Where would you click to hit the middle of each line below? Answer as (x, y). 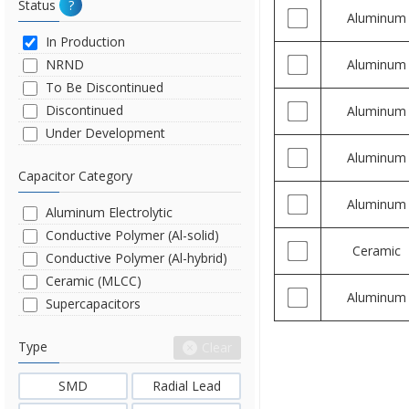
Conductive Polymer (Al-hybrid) (136, 258)
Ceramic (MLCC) (94, 281)
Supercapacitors (93, 304)
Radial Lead (186, 386)
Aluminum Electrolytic (109, 212)
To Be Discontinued (105, 87)
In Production (85, 42)
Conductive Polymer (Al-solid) (132, 235)
